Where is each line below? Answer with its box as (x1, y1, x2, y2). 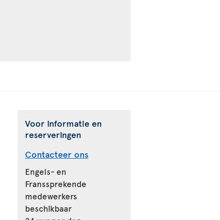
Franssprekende (25, 178, 86, 190)
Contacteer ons (25, 148, 88, 160)
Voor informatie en (25, 117, 102, 129)
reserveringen (25, 128, 81, 140)
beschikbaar (25, 202, 72, 214)
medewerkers (25, 190, 77, 202)
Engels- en (25, 165, 66, 177)
